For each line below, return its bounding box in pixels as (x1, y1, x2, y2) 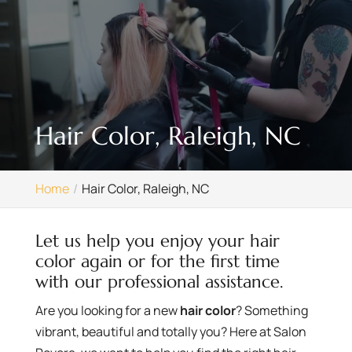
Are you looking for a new (35, 301, 180, 319)
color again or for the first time (35, 250, 280, 272)
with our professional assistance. (35, 270, 284, 292)
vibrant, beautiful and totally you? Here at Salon (35, 322, 306, 340)
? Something (235, 301, 308, 319)
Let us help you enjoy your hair (35, 229, 280, 251)
